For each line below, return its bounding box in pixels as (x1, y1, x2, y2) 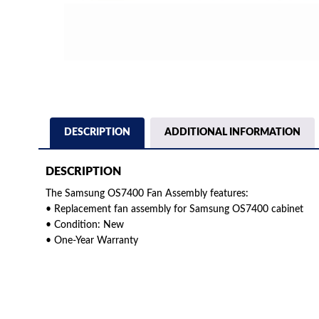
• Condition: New (45, 220, 124, 231)
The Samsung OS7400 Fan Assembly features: (45, 189, 249, 199)
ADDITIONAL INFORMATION (164, 127, 300, 137)
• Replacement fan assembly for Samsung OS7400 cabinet (45, 204, 303, 215)
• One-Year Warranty (45, 236, 138, 246)
